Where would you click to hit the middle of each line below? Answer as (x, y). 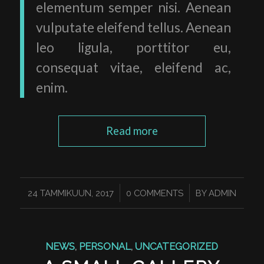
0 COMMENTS (154, 193)
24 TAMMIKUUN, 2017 (70, 193)
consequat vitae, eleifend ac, (133, 67)
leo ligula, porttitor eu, (133, 47)
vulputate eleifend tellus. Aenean (133, 27)
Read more (132, 131)
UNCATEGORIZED (177, 246)
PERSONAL (105, 246)
